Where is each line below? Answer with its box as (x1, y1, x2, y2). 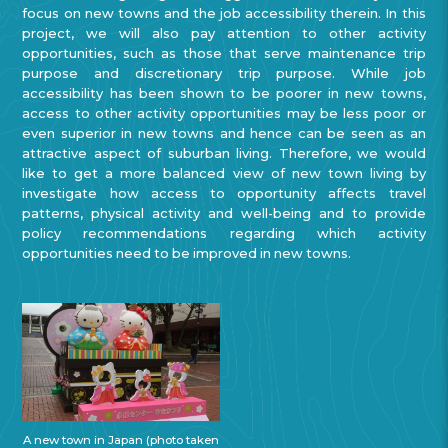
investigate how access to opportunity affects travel (22, 184, 426, 201)
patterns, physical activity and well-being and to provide (22, 204, 426, 221)
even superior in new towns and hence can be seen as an (22, 124, 426, 141)
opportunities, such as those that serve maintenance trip (22, 44, 426, 61)
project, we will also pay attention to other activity (22, 24, 426, 41)
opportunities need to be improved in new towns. (22, 244, 352, 261)
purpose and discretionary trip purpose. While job (22, 64, 426, 81)
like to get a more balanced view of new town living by (22, 164, 426, 181)
